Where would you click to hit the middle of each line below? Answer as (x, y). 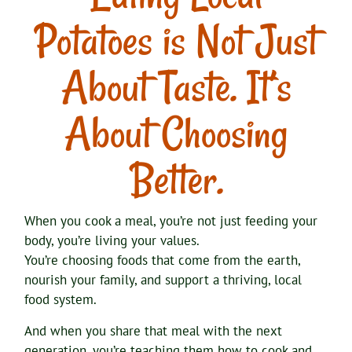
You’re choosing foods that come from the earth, (163, 260)
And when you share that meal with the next (154, 330)
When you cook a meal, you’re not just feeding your (171, 220)
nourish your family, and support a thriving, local (163, 279)
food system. (62, 299)
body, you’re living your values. (112, 240)
